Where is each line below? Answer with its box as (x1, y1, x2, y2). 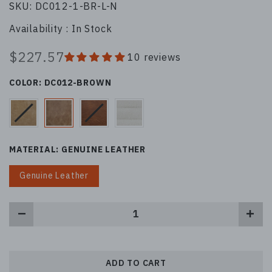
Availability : (9, 22, 72, 35)
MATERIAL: (9, 143, 61, 155)
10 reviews (127, 50, 181, 63)
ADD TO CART (106, 257, 166, 268)
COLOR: (9, 76, 44, 88)
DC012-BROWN (44, 76, 112, 88)
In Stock (72, 22, 112, 35)
